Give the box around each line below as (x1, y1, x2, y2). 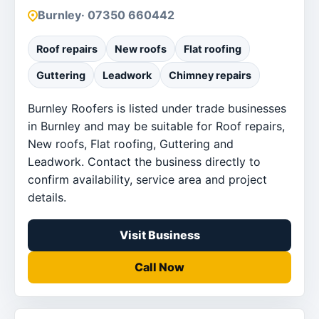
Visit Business (119, 227, 200, 242)
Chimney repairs (169, 68, 251, 81)
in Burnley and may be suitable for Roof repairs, (28, 118, 285, 133)
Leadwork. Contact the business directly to (28, 154, 261, 169)
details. (28, 189, 66, 204)
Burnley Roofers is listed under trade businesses (28, 100, 286, 115)
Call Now (135, 259, 184, 274)
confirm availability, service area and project (28, 172, 267, 187)
